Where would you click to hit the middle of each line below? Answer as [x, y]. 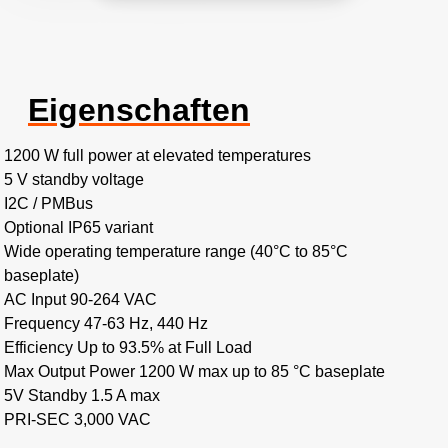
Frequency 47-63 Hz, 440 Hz [106, 324]
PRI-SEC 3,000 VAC [77, 420]
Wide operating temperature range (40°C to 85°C [176, 252]
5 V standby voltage [74, 180]
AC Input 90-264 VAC [80, 300]
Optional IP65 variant [78, 228]
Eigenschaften [139, 110]
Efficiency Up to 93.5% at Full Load [128, 348]
